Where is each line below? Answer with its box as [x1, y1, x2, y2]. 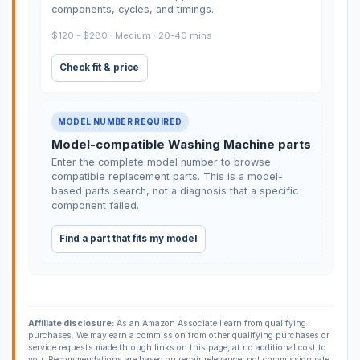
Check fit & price [59, 62, 140, 74]
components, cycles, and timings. [51, 3, 214, 16]
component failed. [51, 199, 139, 212]
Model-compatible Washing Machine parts [51, 137, 311, 153]
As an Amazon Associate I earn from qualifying [113, 318, 306, 329]
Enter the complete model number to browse [51, 156, 271, 169]
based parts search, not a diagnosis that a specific [51, 185, 298, 198]
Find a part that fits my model [59, 232, 198, 244]
